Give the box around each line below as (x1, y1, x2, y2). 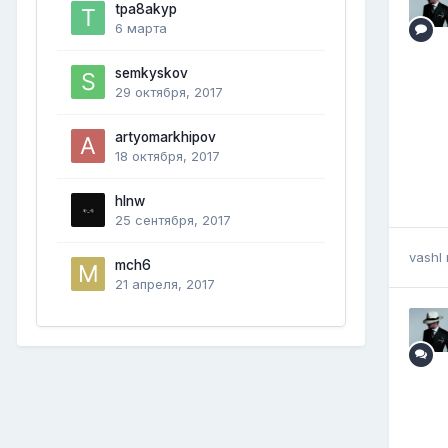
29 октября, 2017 (115, 83, 223, 100)
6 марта (115, 19, 167, 36)
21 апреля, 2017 (115, 275, 215, 292)
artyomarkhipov (115, 128, 216, 145)
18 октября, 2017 (115, 147, 220, 164)
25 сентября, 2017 (115, 211, 231, 228)
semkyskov (115, 64, 188, 81)
